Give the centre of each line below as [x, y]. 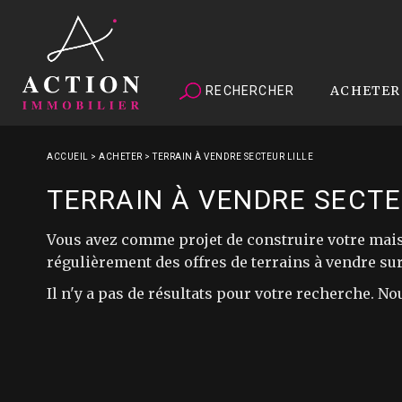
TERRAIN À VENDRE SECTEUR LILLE [233, 157]
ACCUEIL [68, 157]
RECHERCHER [249, 90]
